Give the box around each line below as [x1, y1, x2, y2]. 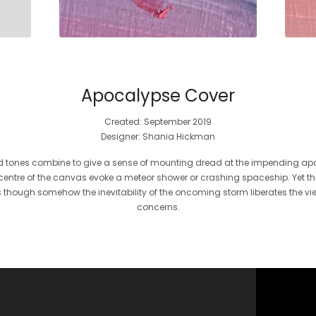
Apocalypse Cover [81, 84, 236, 107]
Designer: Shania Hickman [101, 130, 216, 142]
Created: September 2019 [104, 116, 212, 128]
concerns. [136, 201, 180, 213]
